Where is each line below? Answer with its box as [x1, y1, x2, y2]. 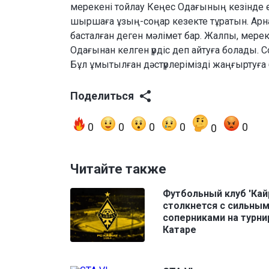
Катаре [163, 224, 196, 236]
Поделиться [70, 89, 134, 103]
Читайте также [70, 162, 166, 177]
